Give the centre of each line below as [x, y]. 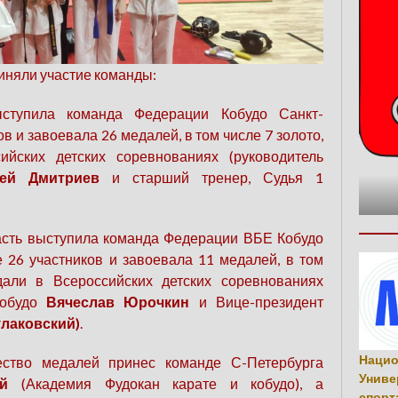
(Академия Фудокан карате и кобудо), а [166, 384]
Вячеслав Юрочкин [118, 302]
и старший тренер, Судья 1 [211, 178]
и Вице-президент [256, 302]
